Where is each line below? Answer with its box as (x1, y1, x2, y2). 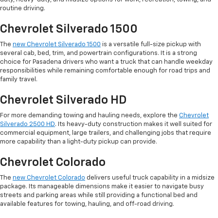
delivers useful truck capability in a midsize (85, 175, 215, 182)
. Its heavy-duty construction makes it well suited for (55, 121, 212, 128)
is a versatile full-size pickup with (101, 41, 201, 48)
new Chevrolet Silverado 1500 (13, 41, 101, 48)
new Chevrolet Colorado (13, 175, 85, 182)
